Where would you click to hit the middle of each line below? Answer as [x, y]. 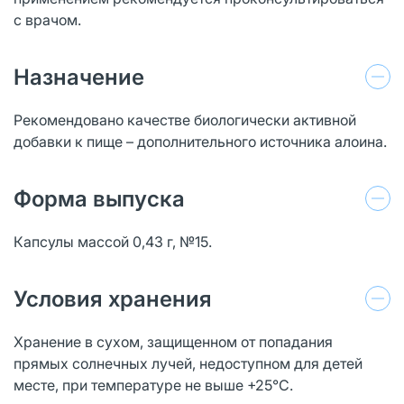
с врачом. [47, 19]
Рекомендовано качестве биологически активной [185, 119]
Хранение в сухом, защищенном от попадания [173, 341]
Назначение [79, 77]
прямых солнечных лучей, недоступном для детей [188, 363]
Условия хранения [113, 298]
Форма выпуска [99, 198]
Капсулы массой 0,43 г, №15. [113, 241]
